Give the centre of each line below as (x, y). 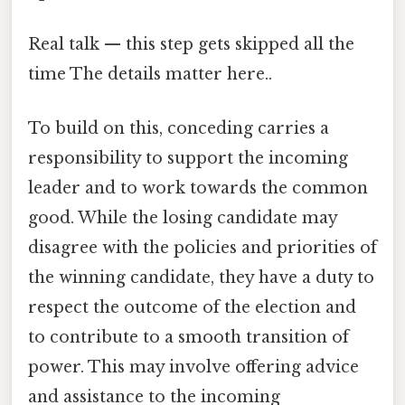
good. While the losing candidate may (183, 217)
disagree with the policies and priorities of (202, 247)
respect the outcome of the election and (192, 307)
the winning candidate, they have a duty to (201, 277)
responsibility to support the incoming (188, 158)
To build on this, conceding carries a (179, 128)
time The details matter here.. (150, 75)
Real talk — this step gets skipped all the (191, 45)
